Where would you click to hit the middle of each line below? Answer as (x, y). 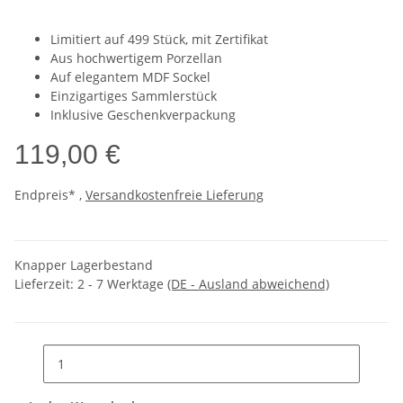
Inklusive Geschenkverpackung (143, 115)
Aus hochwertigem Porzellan (136, 58)
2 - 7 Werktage (122, 284)
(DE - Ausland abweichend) (248, 284)
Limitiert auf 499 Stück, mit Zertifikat (159, 40)
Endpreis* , (50, 195)
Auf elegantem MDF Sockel (130, 77)
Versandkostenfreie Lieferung (175, 195)
